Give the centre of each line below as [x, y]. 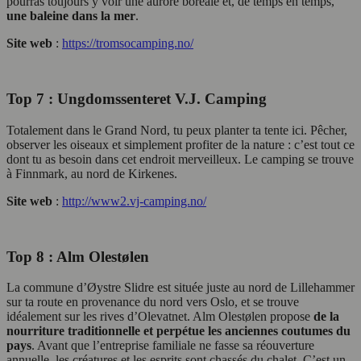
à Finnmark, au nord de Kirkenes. [92, 173]
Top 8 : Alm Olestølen [78, 256]
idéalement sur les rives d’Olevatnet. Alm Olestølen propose [160, 317]
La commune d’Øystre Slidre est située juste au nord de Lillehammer [180, 288]
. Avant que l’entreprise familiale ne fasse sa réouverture [173, 346]
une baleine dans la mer [71, 16]
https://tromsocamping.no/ [128, 44]
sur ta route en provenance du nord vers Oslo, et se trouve [153, 302]
